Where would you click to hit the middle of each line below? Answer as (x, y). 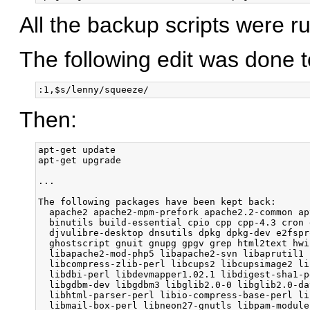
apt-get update (77, 149)
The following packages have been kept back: (157, 201)
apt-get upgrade (80, 160)
